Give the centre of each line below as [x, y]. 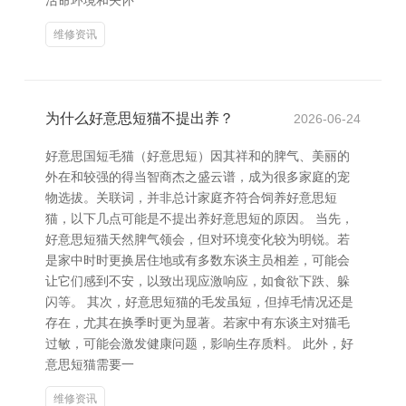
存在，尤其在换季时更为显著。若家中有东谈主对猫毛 [198, 323]
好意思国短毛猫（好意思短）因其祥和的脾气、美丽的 [198, 156]
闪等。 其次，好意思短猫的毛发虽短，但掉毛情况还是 [199, 302]
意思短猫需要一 [90, 364]
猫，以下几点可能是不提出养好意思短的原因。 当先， [199, 218]
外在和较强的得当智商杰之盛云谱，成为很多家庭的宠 [198, 177]
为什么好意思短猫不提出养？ [140, 118]
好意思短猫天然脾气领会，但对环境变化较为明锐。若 [198, 239]
